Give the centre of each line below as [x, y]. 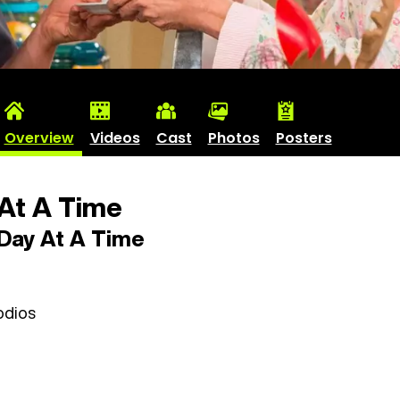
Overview [39, 137]
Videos [115, 137]
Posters [304, 137]
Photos [233, 137]
